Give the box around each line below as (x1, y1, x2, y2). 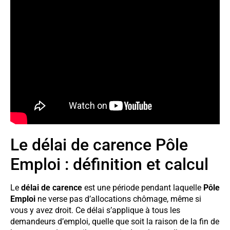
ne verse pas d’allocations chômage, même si (35, 194, 201, 204)
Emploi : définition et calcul (10, 154, 208, 174)
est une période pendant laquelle (82, 182, 203, 193)
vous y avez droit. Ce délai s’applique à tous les (10, 205, 180, 215)
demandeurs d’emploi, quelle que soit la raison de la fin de (10, 216, 219, 226)
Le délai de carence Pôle (10, 135, 188, 155)
